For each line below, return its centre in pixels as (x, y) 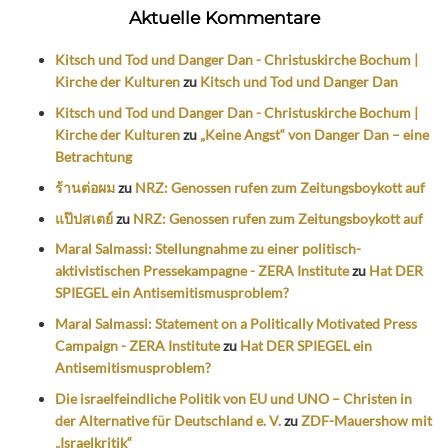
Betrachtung (93, 157)
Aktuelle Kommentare (224, 18)
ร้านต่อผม (85, 187)
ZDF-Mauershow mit (366, 421)
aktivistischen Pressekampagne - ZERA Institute (202, 271)
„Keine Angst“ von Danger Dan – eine (314, 135)
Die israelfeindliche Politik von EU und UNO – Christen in (233, 399)
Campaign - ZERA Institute (137, 346)
